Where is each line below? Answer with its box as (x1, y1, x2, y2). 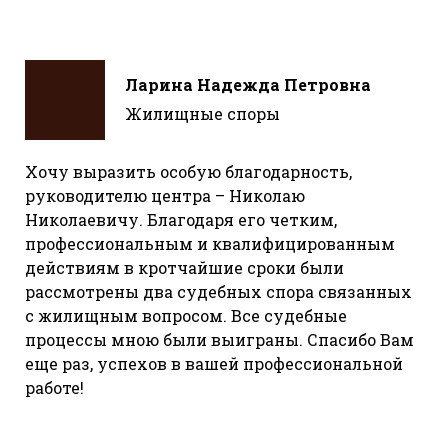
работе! (25, 376, 84, 398)
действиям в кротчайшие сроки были (25, 256, 344, 278)
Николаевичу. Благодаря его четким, (25, 208, 337, 230)
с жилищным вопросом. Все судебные (25, 304, 347, 326)
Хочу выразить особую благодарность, (25, 160, 352, 182)
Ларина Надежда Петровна (125, 74, 371, 96)
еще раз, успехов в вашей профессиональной (25, 352, 403, 374)
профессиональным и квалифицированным (25, 232, 395, 254)
